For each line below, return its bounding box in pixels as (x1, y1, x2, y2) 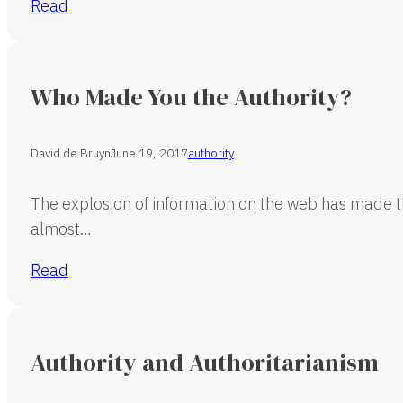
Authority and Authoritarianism (30, 345, 379, 379)
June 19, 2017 (110, 144, 188, 161)
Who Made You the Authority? (30, 81, 352, 114)
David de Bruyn (30, 144, 111, 161)
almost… (30, 219, 92, 240)
